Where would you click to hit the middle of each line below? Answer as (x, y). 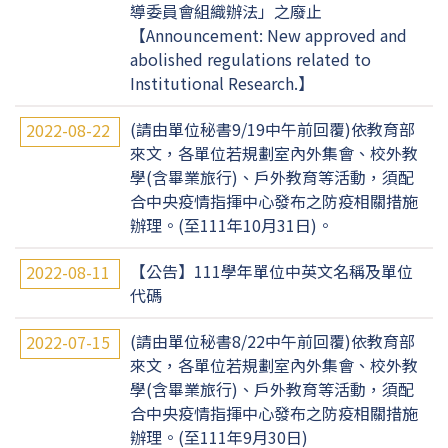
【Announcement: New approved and (268, 35)
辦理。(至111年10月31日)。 (231, 225)
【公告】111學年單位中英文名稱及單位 (271, 271)
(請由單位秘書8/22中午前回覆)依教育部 (272, 341)
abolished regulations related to (250, 59)
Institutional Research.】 (222, 83)
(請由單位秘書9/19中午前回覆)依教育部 (272, 129)
